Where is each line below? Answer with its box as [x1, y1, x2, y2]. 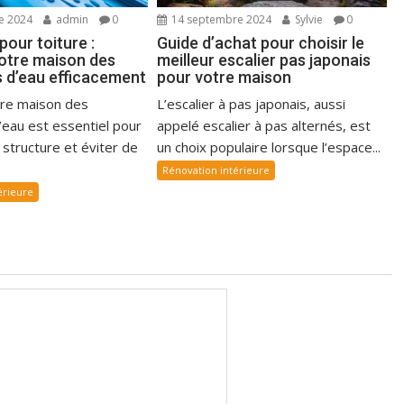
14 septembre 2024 [169, 11, 272, 27]
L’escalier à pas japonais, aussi [157, 94, 346, 113]
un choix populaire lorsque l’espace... [157, 137, 381, 156]
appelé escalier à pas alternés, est [157, 115, 372, 134]
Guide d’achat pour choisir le [157, 32, 365, 52]
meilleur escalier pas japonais [157, 50, 372, 69]
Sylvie [292, 11, 324, 27]
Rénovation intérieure [162, 162, 271, 177]
